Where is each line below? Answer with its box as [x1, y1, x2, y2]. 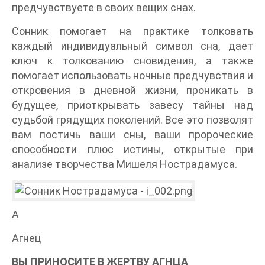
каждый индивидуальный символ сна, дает [12, 40, 253, 53]
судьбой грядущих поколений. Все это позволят [12, 114, 253, 127]
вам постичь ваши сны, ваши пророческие [12, 128, 253, 141]
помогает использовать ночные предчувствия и [12, 69, 253, 82]
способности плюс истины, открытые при [12, 143, 253, 156]
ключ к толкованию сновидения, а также [12, 54, 253, 67]
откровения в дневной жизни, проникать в [12, 84, 253, 97]
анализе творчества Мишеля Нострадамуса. [12, 158, 237, 171]
